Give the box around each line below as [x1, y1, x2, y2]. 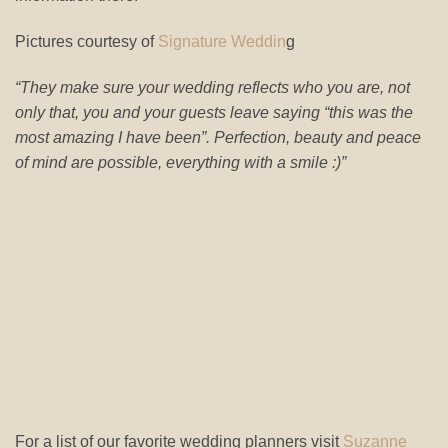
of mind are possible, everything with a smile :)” [15, 153, 346, 171]
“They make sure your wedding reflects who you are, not [15, 78, 410, 96]
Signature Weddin [158, 32, 286, 50]
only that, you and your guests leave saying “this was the [15, 103, 413, 121]
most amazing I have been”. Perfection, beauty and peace [15, 128, 421, 146]
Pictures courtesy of [15, 32, 158, 50]
